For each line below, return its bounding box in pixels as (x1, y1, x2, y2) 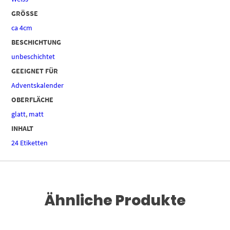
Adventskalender (11, 80, 64, 90)
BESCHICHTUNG (11, 37, 62, 47)
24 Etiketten (11, 138, 48, 147)
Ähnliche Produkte (44, 190, 186, 210)
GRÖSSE (11, 8, 34, 18)
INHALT (11, 123, 34, 133)
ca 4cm (11, 23, 33, 32)
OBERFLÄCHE (11, 94, 54, 104)
